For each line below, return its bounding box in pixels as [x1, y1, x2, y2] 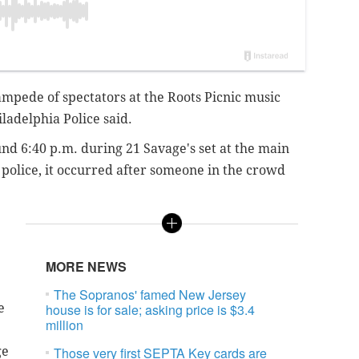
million [46, 316, 84, 335]
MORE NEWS [46, 257, 127, 276]
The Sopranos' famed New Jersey [54, 285, 247, 305]
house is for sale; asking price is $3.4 [46, 301, 256, 320]
